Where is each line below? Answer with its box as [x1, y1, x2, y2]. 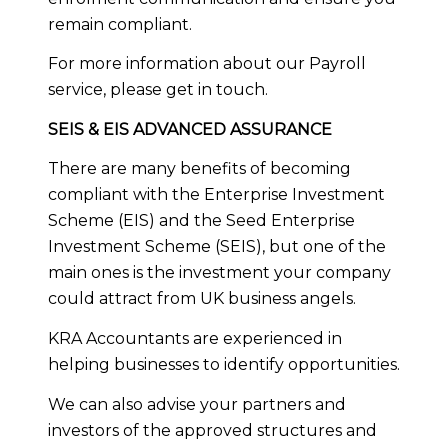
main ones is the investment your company [48, 263, 391, 283]
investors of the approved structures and [48, 420, 377, 440]
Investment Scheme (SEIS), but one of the [48, 237, 386, 257]
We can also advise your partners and [48, 394, 346, 414]
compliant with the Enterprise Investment [48, 185, 385, 205]
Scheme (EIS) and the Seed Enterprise [48, 211, 355, 231]
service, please [48, 80, 166, 100]
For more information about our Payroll [48, 54, 366, 74]
